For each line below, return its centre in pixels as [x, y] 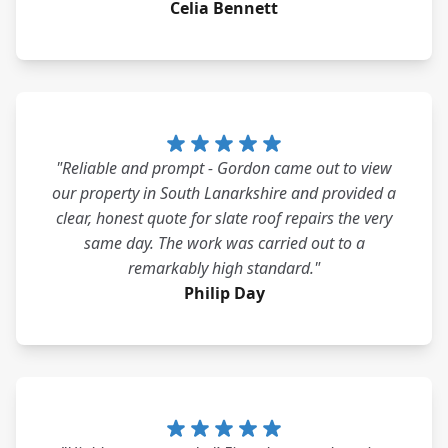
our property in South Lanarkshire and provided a [224, 193]
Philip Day [224, 293]
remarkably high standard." [224, 268]
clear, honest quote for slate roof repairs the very [224, 218]
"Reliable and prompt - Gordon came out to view [224, 168]
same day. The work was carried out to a [224, 243]
